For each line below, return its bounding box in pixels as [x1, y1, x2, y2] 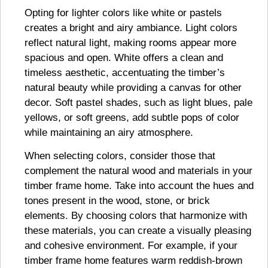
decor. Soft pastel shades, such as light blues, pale [25, 96, 252, 108]
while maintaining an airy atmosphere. [25, 126, 193, 138]
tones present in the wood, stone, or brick [25, 195, 210, 207]
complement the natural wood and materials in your [25, 165, 252, 177]
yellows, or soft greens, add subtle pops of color [25, 111, 239, 123]
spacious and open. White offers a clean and [25, 51, 223, 63]
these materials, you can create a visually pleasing [25, 225, 251, 237]
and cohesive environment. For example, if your [25, 240, 237, 252]
